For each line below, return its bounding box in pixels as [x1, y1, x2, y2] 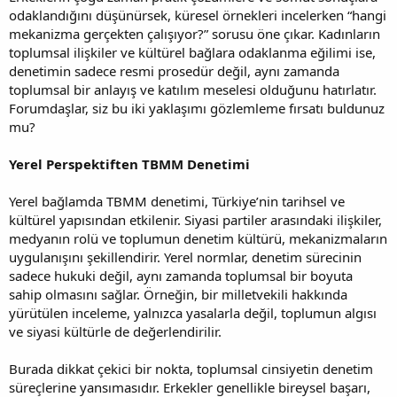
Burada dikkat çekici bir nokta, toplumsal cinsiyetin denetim [9, 359, 373, 378]
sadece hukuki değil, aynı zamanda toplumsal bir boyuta [9, 266, 353, 284]
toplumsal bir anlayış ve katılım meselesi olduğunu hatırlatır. [9, 80, 377, 98]
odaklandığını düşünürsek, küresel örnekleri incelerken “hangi [9, 5, 386, 24]
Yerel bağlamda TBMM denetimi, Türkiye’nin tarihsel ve [9, 191, 345, 210]
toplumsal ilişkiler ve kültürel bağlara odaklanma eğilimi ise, [9, 43, 376, 61]
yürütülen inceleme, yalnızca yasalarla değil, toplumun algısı [9, 303, 377, 322]
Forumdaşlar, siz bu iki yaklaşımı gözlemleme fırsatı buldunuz [9, 98, 385, 117]
